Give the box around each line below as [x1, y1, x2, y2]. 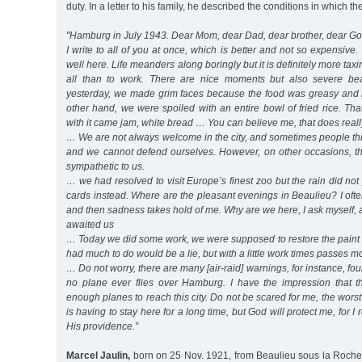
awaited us [66, 218, 114, 230]
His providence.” [66, 320, 138, 332]
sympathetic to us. [66, 160, 145, 172]
